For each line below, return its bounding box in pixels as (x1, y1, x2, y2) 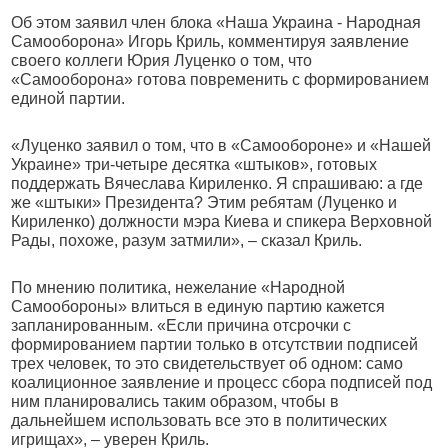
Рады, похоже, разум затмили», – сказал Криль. (11, 232, 363, 249)
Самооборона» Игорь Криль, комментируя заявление (11, 33, 410, 50)
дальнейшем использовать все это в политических (11, 412, 388, 429)
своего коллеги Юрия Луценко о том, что (11, 52, 313, 69)
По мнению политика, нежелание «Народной (11, 279, 346, 296)
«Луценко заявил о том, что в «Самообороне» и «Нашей (11, 137, 432, 154)
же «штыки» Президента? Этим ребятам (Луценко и (11, 194, 398, 211)
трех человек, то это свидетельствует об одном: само (11, 355, 404, 372)
